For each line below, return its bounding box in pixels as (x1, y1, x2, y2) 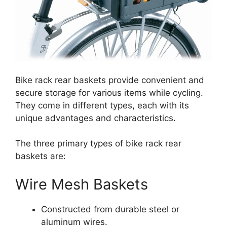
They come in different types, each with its (15, 100, 189, 110)
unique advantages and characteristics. (15, 112, 176, 123)
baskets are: (15, 151, 66, 162)
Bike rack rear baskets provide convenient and (15, 74, 204, 85)
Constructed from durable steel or (41, 204, 179, 214)
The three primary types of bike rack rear (15, 138, 181, 149)
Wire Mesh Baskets (15, 175, 148, 193)
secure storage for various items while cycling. (15, 87, 203, 98)
